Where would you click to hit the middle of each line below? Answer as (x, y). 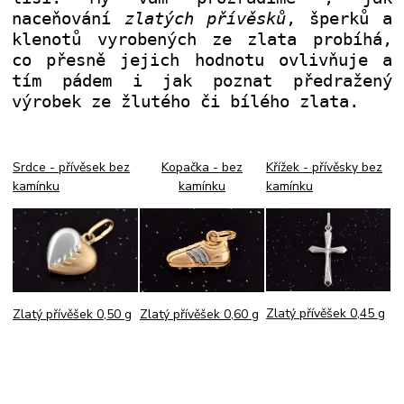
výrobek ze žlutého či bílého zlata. (186, 102)
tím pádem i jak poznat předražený (202, 81)
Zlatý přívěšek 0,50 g (73, 315)
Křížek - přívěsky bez (325, 168)
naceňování (68, 19)
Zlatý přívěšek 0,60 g (200, 314)
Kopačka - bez (202, 168)
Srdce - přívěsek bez (72, 168)
